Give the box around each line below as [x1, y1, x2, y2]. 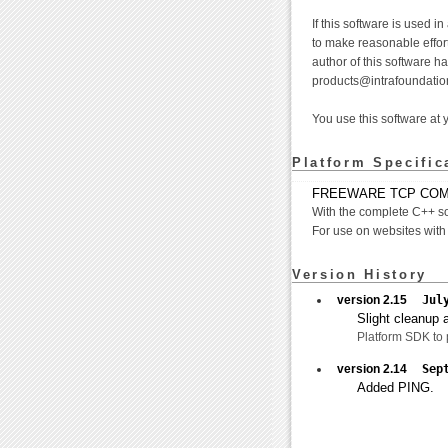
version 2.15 [337, 293, 422, 308]
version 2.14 [337, 362, 422, 377]
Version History [292, 267, 427, 283]
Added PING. [357, 380, 434, 396]
